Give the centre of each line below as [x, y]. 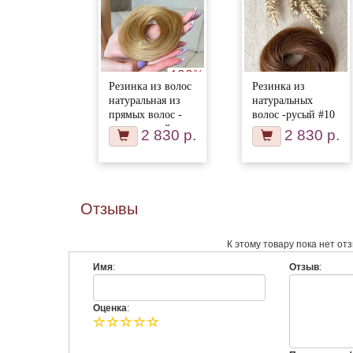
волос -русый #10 [294, 114]
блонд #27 [132, 143]
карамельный [139, 128]
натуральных [283, 100]
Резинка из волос [150, 86]
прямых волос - [145, 114]
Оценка [110, 308]
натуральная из [144, 100]
